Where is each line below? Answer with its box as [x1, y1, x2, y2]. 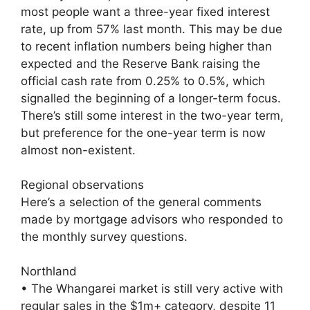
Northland [21, 264, 77, 278]
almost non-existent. [21, 143, 136, 157]
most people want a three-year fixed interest [21, 4, 270, 19]
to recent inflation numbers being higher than [21, 39, 272, 53]
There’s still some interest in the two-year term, [21, 108, 284, 122]
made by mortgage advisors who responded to [21, 212, 283, 226]
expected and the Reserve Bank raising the [21, 56, 260, 71]
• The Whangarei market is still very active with [21, 281, 283, 295]
